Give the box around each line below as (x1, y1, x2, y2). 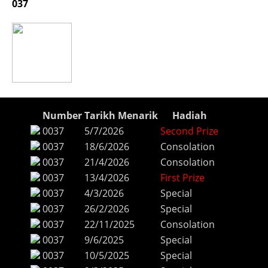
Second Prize (160, 124, 218, 138)
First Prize (160, 171, 205, 185)
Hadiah (172, 109, 207, 123)
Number (42, 109, 82, 123)
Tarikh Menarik (84, 109, 158, 123)
